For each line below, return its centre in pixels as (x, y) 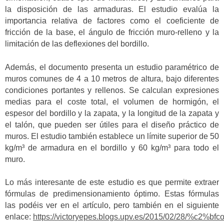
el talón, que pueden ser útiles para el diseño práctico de (112, 124)
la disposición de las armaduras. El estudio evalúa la (112, 9)
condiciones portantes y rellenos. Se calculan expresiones (112, 90)
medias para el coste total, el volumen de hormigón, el (112, 101)
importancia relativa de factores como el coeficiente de (112, 21)
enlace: (19, 217)
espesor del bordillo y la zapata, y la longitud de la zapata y (112, 113)
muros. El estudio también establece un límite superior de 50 (112, 136)
